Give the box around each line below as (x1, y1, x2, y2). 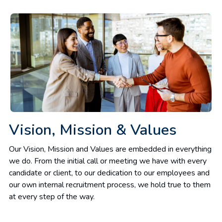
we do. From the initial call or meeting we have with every (9, 156, 207, 166)
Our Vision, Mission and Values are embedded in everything (9, 144, 212, 155)
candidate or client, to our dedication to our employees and (9, 167, 210, 178)
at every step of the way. (9, 191, 95, 202)
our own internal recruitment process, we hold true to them (9, 179, 211, 190)
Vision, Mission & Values (9, 120, 176, 140)
